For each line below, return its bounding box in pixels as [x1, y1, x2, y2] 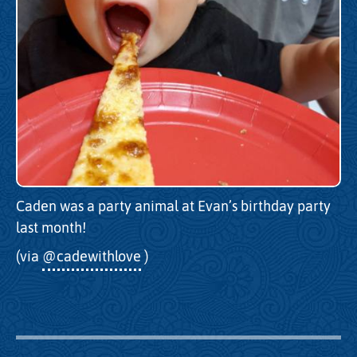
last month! [16, 218, 86, 236]
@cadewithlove [42, 248, 141, 265]
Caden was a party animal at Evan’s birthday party [16, 197, 331, 214]
